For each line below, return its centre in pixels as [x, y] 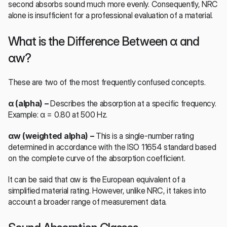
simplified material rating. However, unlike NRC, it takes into [107, 190]
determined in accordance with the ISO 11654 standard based [112, 147]
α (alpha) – [29, 103]
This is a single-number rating [145, 136]
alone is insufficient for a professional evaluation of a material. [110, 15]
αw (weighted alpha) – [52, 136]
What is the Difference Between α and [104, 41]
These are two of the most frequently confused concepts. [107, 82]
